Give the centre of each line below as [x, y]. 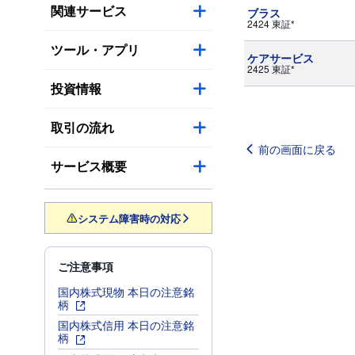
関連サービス [89, 11]
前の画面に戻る [297, 149]
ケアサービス [281, 58]
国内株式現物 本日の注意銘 [126, 292]
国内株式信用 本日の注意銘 [126, 325]
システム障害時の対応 [129, 218]
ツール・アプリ [95, 50]
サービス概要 [89, 166]
